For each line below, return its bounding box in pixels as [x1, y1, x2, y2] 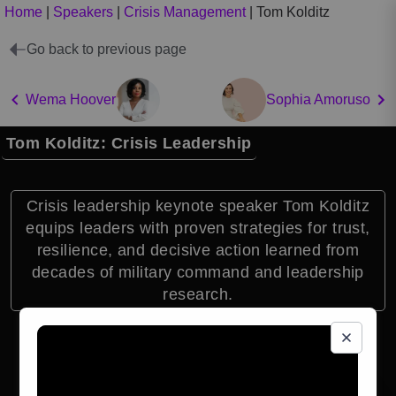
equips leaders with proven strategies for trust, [26, 219, 370, 237]
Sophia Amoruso [266, 92, 370, 107]
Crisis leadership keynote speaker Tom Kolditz [26, 197, 370, 215]
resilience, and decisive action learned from [36, 241, 360, 259]
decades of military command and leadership [32, 263, 364, 281]
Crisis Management [124, 4, 246, 19]
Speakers [53, 4, 113, 19]
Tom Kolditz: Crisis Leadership [6, 134, 252, 152]
